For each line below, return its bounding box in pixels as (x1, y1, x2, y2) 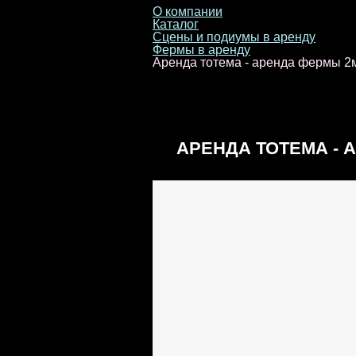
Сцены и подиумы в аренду (153, 30, 315, 44)
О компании (153, 5, 222, 18)
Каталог (153, 17, 199, 31)
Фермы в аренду (153, 43, 250, 56)
